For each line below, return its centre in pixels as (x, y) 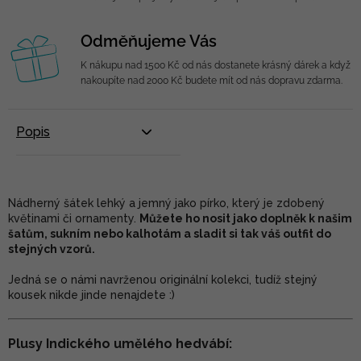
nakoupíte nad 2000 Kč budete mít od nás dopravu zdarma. (212, 81)
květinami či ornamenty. (74, 218)
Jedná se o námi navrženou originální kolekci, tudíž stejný (163, 280)
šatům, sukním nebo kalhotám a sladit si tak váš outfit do (170, 234)
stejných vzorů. (53, 249)
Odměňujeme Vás (149, 41)
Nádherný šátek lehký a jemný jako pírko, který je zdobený (166, 203)
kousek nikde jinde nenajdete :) (91, 295)
